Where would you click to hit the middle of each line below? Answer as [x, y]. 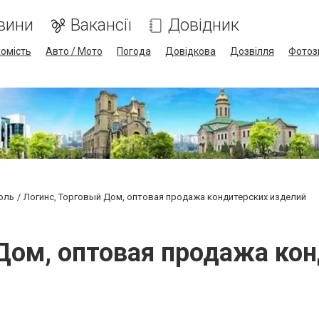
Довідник [203, 25]
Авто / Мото [74, 51]
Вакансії [100, 25]
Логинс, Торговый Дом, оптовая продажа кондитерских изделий [165, 197]
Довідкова [190, 51]
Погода [134, 51]
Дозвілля [252, 51]
